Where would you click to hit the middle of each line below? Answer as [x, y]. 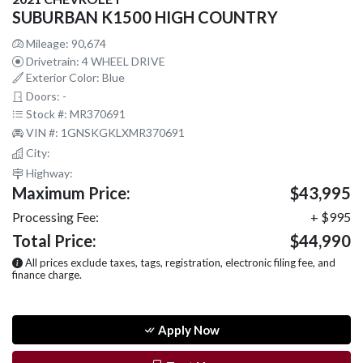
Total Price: [54, 241]
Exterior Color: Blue [74, 78]
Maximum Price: [71, 193]
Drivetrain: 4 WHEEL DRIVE [94, 62]
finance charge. [47, 275]
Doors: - [45, 96]
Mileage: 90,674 [65, 44]
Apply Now [188, 330]
